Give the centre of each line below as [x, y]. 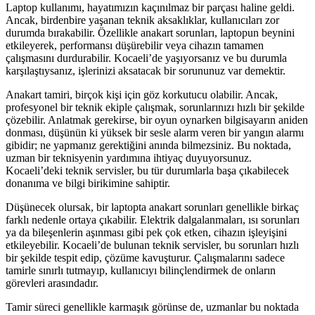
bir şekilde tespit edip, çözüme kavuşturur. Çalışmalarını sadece [145, 258]
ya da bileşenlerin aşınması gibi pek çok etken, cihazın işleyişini [146, 233]
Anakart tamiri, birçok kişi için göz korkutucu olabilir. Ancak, [142, 95]
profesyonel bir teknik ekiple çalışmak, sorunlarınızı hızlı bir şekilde [155, 108]
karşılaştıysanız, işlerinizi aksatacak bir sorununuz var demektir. [146, 71]
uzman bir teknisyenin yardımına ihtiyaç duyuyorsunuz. [129, 158]
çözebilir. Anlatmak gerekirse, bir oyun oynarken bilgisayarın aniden [157, 120]
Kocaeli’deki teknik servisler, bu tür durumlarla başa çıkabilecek [147, 171]
